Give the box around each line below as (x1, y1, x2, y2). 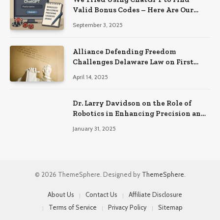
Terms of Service (49, 203, 97, 211)
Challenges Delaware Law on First (73, 57, 193, 66)
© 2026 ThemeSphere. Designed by (34, 170, 142, 178)
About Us (48, 190, 74, 198)
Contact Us (85, 190, 117, 198)
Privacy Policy (108, 203, 147, 211)
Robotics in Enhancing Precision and (73, 109, 206, 118)
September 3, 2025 (73, 21, 123, 29)
